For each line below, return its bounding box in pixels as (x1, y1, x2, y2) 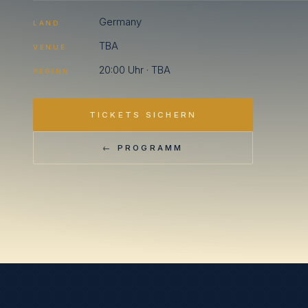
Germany (99, 15, 142, 28)
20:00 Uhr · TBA (99, 64, 170, 77)
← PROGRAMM (102, 142, 184, 153)
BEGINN (33, 67, 71, 76)
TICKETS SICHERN (89, 109, 197, 120)
